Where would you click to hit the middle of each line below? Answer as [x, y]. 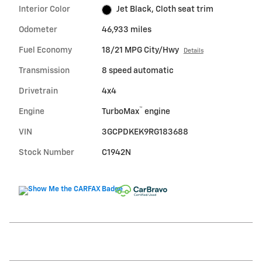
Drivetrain [38, 92]
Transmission [44, 71]
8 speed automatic [137, 71]
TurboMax [120, 112]
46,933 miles [126, 30]
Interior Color [44, 10]
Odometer [38, 30]
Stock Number [46, 153]
